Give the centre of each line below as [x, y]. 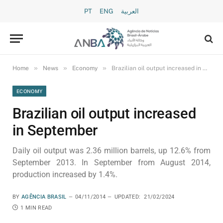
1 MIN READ [36, 208]
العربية [130, 11]
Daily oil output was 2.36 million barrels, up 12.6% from [111, 151]
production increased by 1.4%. [65, 174]
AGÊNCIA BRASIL [44, 197]
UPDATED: [127, 197]
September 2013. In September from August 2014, [111, 163]
